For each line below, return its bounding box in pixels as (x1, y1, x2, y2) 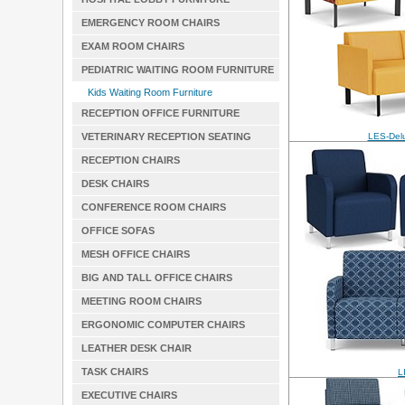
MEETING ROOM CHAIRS (81, 296, 202, 306)
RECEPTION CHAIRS (81, 155, 180, 165)
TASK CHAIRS (81, 366, 148, 377)
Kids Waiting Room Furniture (88, 87, 212, 98)
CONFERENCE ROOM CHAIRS (81, 202, 226, 212)
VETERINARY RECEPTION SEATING (81, 131, 251, 142)
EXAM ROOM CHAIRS (81, 41, 184, 52)
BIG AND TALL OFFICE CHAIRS (81, 272, 232, 283)
